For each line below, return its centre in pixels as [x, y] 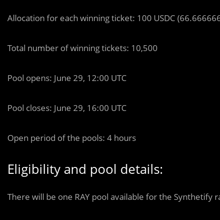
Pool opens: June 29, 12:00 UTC [67, 78]
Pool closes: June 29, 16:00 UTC [67, 108]
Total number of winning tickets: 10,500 [82, 48]
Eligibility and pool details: [85, 169]
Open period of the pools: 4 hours [72, 137]
